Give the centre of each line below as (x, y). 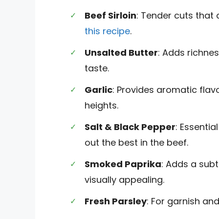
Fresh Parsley (116, 201)
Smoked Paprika (123, 164)
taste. (97, 68)
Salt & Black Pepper (130, 127)
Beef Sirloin (110, 15)
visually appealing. (124, 179)
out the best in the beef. (136, 142)
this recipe (107, 31)
